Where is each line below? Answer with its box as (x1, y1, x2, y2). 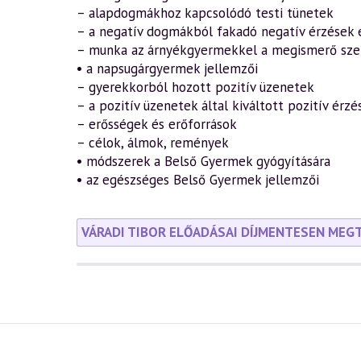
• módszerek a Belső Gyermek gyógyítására (76, 152, 330, 170)
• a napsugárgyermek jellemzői (76, 60, 258, 77)
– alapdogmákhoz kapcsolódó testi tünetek (76, 4, 334, 22)
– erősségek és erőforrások (76, 115, 237, 133)
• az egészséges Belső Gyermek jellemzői (76, 171, 319, 189)
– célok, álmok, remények (76, 134, 229, 151)
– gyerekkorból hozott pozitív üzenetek (76, 78, 314, 96)
